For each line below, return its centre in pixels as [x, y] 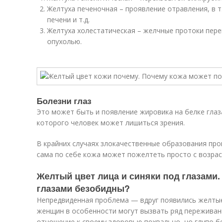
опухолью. [64, 41]
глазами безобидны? [83, 188]
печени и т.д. [68, 20]
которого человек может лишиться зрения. [111, 123]
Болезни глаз [64, 101]
